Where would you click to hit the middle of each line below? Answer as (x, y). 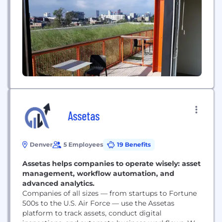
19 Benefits (134, 144)
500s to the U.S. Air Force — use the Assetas (98, 203)
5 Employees (83, 144)
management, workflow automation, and (98, 173)
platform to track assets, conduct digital (92, 213)
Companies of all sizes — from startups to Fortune (110, 193)
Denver (41, 144)
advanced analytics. (58, 183)
